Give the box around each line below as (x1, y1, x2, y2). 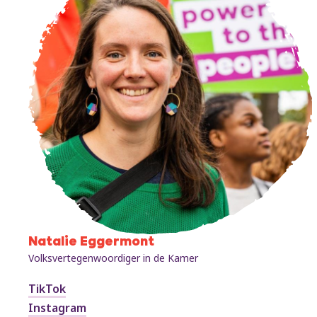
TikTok (28, 281, 66, 297)
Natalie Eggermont (28, 236, 154, 250)
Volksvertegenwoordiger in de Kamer (28, 251, 198, 265)
